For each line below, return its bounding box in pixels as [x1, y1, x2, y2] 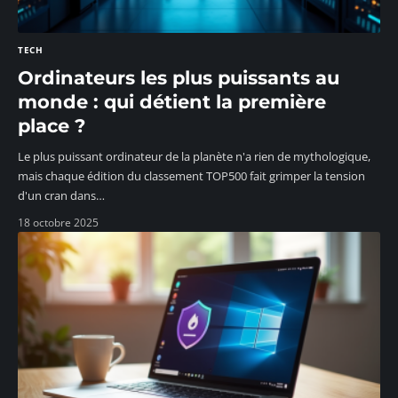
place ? [18, 114, 85, 137]
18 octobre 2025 [18, 214, 99, 230]
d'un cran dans [18, 187, 96, 203]
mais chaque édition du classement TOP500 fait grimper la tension [18, 167, 365, 184]
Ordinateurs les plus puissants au [18, 66, 339, 89]
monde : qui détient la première [18, 90, 326, 113]
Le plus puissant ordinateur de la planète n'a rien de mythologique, [18, 147, 370, 164]
